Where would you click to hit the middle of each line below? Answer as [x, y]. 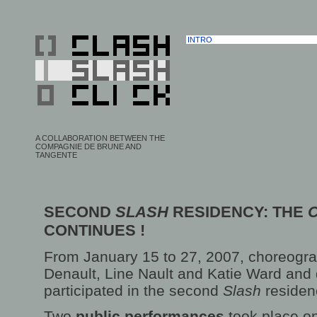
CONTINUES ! [94, 230]
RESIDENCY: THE [238, 212]
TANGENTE [56, 155]
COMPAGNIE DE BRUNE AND [88, 146]
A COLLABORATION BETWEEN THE [100, 138]
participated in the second [133, 290]
